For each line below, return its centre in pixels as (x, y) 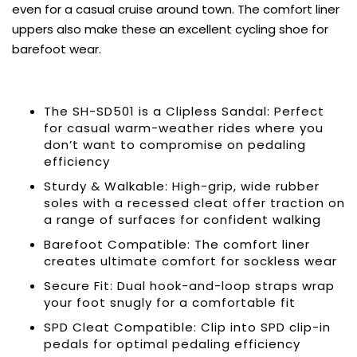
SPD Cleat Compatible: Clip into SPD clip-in (187, 327)
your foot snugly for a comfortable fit (170, 302)
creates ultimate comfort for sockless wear (190, 261)
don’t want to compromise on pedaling (175, 145)
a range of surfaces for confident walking (182, 220)
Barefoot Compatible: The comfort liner (177, 244)
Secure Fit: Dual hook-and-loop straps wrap (189, 286)
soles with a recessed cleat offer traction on (194, 203)
